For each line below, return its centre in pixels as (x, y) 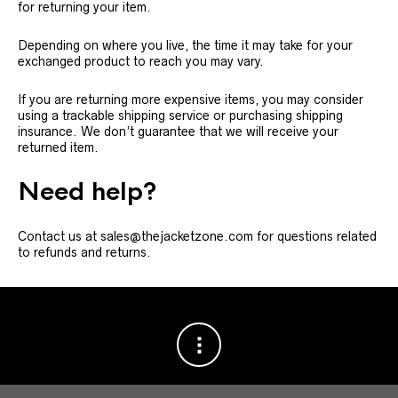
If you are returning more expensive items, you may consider (191, 99)
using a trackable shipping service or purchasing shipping (180, 115)
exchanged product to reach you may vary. (141, 61)
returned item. (58, 147)
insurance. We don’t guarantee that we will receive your (178, 131)
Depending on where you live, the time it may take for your (185, 45)
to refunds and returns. (84, 252)
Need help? (87, 192)
